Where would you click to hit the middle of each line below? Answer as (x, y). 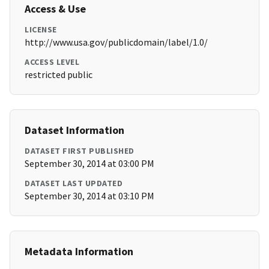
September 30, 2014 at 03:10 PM (89, 196)
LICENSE (41, 30)
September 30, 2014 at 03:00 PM (89, 164)
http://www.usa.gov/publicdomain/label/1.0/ (116, 42)
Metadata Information (79, 252)
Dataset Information (74, 130)
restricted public (59, 75)
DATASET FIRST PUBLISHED (80, 151)
